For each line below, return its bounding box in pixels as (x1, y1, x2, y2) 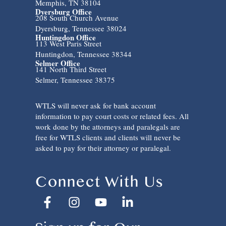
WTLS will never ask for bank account (35, 100, 156, 110)
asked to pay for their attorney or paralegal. (35, 143, 171, 153)
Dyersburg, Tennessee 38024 (35, 23, 127, 33)
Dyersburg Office (35, 6, 92, 17)
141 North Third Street (35, 64, 106, 74)
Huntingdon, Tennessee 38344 (35, 49, 132, 59)
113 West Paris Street (35, 38, 101, 48)
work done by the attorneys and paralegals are (35, 122, 180, 132)
